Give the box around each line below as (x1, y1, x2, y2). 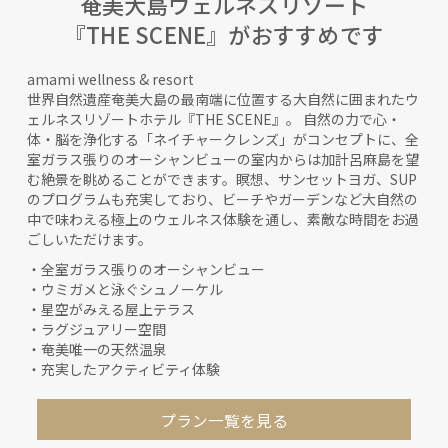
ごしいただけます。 (27, 229, 152, 250)
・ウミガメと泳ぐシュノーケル (27, 279, 223, 300)
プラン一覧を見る (159, 408, 288, 431)
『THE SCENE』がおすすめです (64, 18, 384, 51)
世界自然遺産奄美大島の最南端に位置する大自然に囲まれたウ (27, 89, 419, 110)
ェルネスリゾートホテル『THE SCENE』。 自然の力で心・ (27, 109, 401, 130)
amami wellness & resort (27, 69, 194, 90)
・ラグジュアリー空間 (27, 319, 166, 340)
